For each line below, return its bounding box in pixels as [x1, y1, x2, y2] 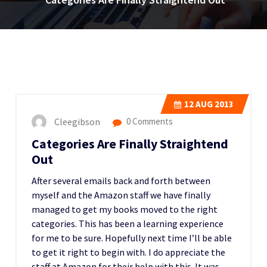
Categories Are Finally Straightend [32, 136, 228, 152]
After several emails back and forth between [32, 175, 210, 187]
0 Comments [125, 116, 173, 128]
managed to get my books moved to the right [32, 203, 218, 215]
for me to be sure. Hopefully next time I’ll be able [32, 232, 232, 244]
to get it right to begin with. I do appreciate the [32, 246, 225, 258]
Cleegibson [54, 116, 100, 128]
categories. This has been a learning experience [32, 218, 223, 229]
